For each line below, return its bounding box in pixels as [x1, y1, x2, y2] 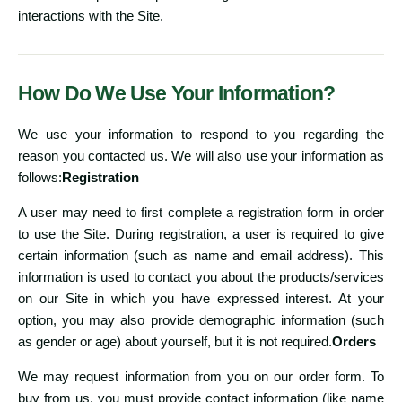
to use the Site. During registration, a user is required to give [18, 226, 384, 242]
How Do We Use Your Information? [18, 82, 336, 106]
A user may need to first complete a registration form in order [18, 205, 384, 221]
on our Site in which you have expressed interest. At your [18, 291, 384, 307]
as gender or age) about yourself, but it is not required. [18, 334, 332, 350]
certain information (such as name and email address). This [18, 248, 384, 264]
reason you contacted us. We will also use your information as [18, 148, 384, 164]
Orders [332, 334, 376, 350]
